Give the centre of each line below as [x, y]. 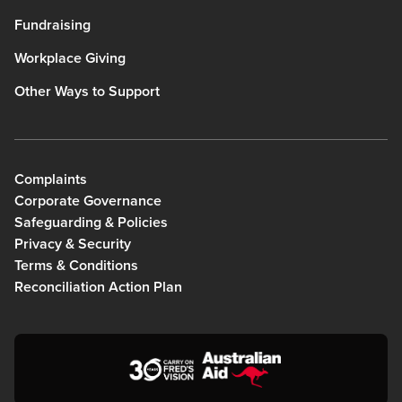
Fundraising [52, 24]
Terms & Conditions [76, 265]
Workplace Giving [70, 57]
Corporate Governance [88, 200]
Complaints [51, 179]
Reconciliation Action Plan [98, 286]
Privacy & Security [73, 243]
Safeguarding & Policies [91, 222]
